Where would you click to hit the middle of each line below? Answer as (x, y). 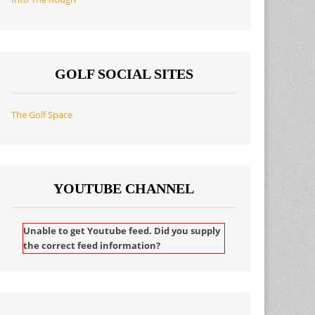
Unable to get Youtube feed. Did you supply (122, 231)
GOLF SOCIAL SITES (124, 73)
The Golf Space (42, 115)
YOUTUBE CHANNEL (124, 189)
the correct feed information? (92, 245)
